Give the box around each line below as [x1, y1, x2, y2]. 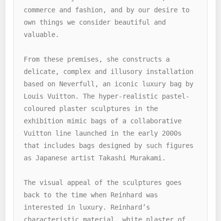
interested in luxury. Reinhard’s [24, 203, 150, 211]
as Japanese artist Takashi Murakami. [24, 153, 170, 162]
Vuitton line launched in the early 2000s [24, 129, 182, 137]
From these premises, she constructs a [24, 55, 170, 63]
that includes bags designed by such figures [24, 141, 194, 149]
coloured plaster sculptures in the [24, 104, 158, 112]
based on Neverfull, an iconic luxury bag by [24, 79, 194, 88]
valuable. [24, 30, 64, 38]
